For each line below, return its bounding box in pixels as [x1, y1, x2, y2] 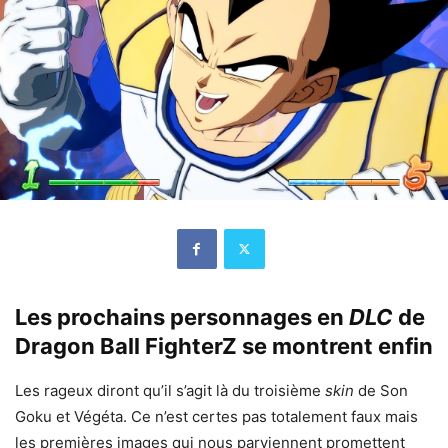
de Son [358, 380, 408, 400]
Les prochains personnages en [15, 303, 349, 330]
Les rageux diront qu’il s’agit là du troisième [15, 380, 325, 400]
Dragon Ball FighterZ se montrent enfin [15, 332, 433, 359]
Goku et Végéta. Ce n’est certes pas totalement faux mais [15, 406, 418, 426]
